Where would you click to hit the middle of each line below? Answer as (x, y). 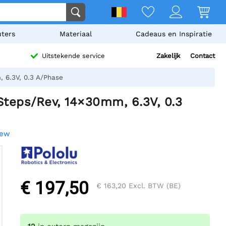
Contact (203, 56)
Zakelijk (168, 56)
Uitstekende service (74, 56)
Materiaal (75, 34)
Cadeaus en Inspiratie (174, 34)
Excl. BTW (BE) (153, 186)
